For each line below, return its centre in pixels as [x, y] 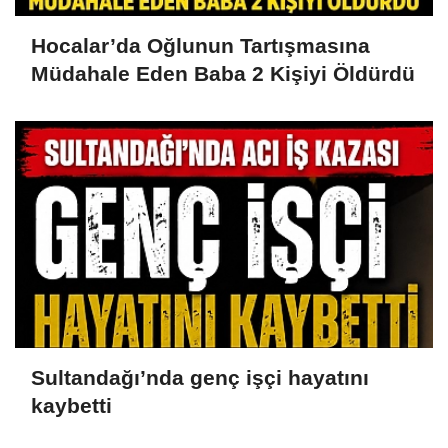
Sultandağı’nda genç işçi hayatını [200, 377]
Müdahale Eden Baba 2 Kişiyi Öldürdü [223, 73]
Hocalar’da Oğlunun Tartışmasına [200, 45]
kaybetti [71, 405]
